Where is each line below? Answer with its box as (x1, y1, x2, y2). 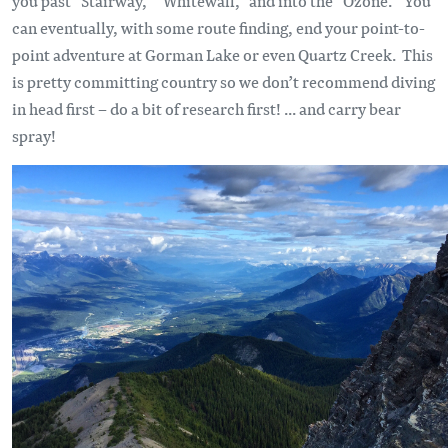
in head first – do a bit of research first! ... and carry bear (12, 97, 401, 121)
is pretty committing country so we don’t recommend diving (12, 70, 435, 94)
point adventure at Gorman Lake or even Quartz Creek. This (12, 43, 433, 67)
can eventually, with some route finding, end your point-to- (12, 16, 425, 40)
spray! (12, 124, 56, 148)
